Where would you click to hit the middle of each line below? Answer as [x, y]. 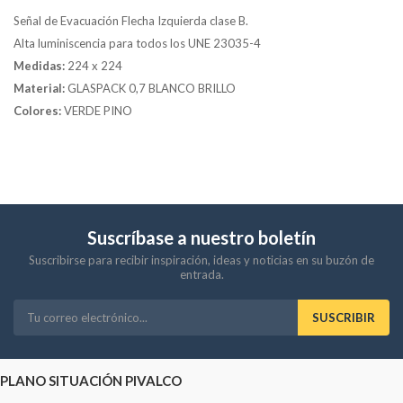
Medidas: [39, 66]
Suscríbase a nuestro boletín [201, 238]
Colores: [37, 111]
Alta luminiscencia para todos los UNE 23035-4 [137, 44]
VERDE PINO [97, 111]
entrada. [201, 275]
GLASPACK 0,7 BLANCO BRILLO [150, 89]
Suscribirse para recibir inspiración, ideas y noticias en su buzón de [201, 260]
